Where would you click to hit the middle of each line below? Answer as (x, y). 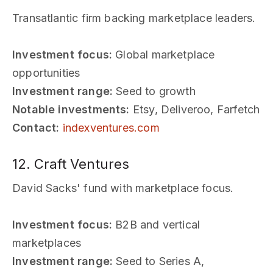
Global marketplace (164, 54)
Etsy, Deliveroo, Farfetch (195, 109)
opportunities (46, 73)
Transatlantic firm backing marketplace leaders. (134, 18)
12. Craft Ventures (71, 164)
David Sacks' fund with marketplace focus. (123, 188)
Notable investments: (71, 109)
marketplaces (47, 243)
